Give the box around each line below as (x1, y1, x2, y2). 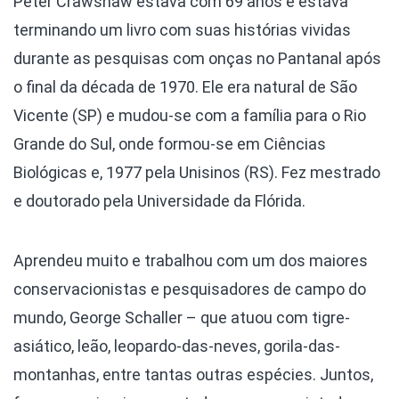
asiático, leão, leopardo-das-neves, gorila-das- (13, 337, 340, 356)
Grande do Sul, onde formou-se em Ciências (13, 134, 326, 154)
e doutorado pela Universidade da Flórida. (13, 191, 305, 211)
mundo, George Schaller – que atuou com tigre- (13, 308, 350, 328)
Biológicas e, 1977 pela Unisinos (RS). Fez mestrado (13, 163, 380, 183)
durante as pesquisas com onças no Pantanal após (13, 49, 381, 69)
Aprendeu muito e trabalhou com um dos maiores (13, 251, 368, 271)
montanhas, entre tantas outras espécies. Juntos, (13, 365, 373, 385)
